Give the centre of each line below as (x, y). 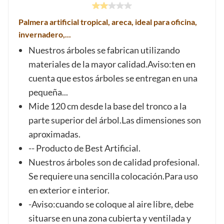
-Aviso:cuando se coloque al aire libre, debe (111, 204)
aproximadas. (54, 134)
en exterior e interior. (69, 190)
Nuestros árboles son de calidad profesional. (114, 162)
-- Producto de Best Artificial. (84, 148)
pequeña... (48, 92)
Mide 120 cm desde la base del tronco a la (107, 106)
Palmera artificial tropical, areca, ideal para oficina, (108, 22)
